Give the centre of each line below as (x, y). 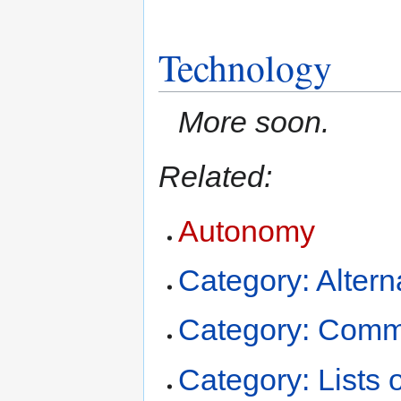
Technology (245, 68)
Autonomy (247, 230)
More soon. (254, 121)
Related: (215, 176)
